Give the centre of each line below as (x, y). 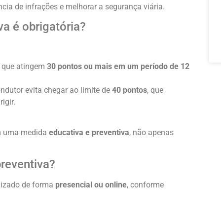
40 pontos (129, 90)
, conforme (145, 185)
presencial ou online (91, 185)
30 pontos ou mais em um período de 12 (118, 66)
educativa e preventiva (89, 132)
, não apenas (151, 132)
